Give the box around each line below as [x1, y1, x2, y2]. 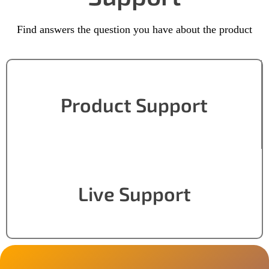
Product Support [61, 92, 208, 116]
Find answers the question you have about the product [17, 23, 252, 36]
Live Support [78, 181, 191, 205]
